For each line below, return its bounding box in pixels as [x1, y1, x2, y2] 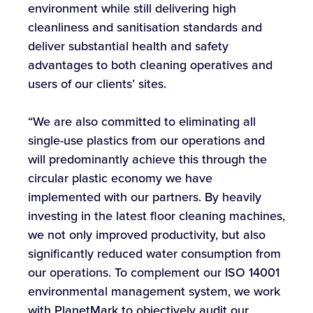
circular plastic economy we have [28, 169, 212, 188]
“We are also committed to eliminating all [28, 112, 256, 131]
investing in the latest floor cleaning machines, [28, 207, 285, 226]
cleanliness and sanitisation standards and [28, 18, 262, 37]
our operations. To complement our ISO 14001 [28, 263, 279, 282]
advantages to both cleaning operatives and [28, 56, 272, 75]
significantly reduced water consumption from [28, 245, 281, 263]
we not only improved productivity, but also [28, 226, 265, 245]
